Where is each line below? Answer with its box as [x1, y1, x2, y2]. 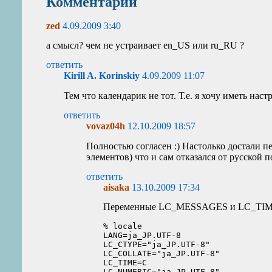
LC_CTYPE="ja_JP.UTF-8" [103, 239, 211, 249]
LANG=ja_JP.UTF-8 [103, 230, 182, 240]
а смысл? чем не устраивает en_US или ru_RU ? [46, 40, 245, 50]
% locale [103, 221, 143, 231]
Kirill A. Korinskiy [63, 70, 140, 81]
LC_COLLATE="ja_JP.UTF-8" [103, 248, 220, 258]
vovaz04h [86, 121, 128, 132]
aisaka [103, 182, 132, 192]
